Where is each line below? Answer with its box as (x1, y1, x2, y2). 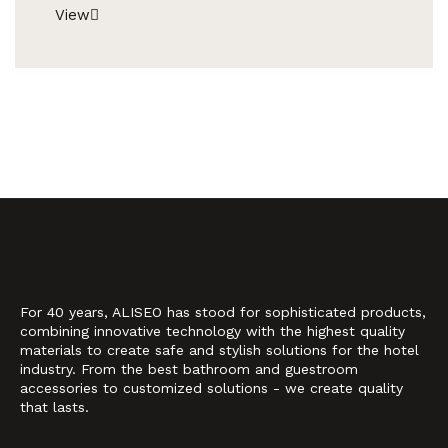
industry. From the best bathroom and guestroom (20, 361, 358, 378)
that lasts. (20, 399, 89, 416)
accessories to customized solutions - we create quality (20, 380, 403, 397)
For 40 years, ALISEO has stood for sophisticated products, (20, 304, 426, 321)
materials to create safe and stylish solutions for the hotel (20, 342, 419, 359)
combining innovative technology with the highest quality (20, 323, 405, 340)
